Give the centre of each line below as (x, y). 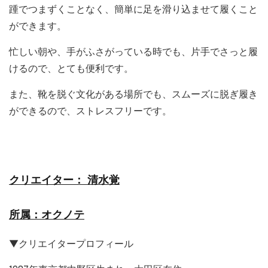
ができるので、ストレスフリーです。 (90, 112)
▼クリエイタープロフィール (71, 244)
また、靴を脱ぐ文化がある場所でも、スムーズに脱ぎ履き (133, 95)
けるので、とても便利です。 (71, 69)
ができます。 (38, 27)
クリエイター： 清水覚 (64, 181)
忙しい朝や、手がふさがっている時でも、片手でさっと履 (133, 52)
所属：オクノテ (47, 215)
